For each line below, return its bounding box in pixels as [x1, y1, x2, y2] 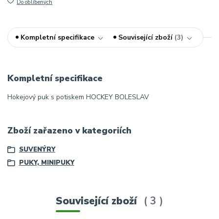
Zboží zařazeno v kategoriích [7, 125, 131, 137]
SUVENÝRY [19, 145, 55, 154]
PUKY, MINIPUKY [19, 158, 74, 168]
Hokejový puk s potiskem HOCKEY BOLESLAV [7, 92, 149, 102]
